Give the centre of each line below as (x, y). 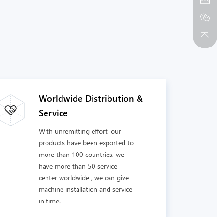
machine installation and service (85, 189)
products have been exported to (86, 143)
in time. (49, 201)
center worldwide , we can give (84, 178)
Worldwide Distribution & (91, 98)
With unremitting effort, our (80, 131)
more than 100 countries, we (81, 154)
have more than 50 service (78, 166)
